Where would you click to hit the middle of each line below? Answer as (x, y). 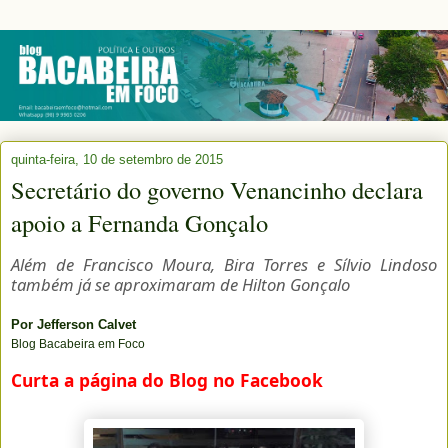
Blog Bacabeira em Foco (78, 343)
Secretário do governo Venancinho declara (217, 189)
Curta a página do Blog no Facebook (167, 379)
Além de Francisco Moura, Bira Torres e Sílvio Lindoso (224, 264)
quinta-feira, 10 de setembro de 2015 (117, 159)
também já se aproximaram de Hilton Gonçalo (180, 284)
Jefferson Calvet (86, 324)
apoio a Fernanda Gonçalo (139, 222)
